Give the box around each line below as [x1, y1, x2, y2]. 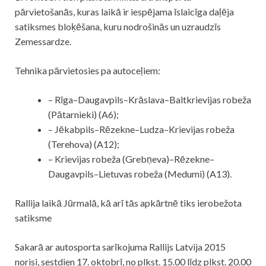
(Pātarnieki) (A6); [48, 109, 119, 121]
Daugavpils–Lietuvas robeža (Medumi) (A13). [48, 168, 232, 180]
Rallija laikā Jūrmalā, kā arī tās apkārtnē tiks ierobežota [15, 197, 242, 209]
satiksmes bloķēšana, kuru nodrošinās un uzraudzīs [15, 21, 221, 33]
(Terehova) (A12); [48, 138, 119, 150]
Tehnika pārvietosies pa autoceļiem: [15, 65, 160, 77]
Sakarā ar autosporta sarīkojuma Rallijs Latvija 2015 [15, 241, 226, 253]
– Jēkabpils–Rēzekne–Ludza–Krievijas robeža [48, 123, 235, 135]
